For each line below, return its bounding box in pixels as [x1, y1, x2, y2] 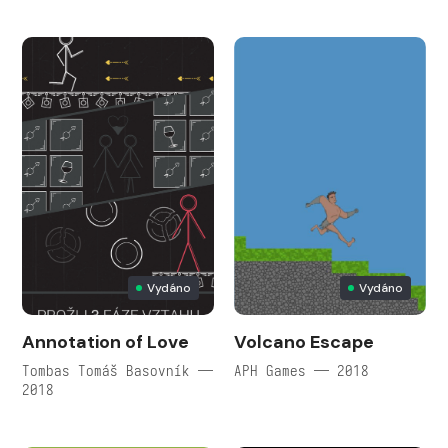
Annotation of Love [22, 329, 189, 354]
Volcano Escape [234, 329, 374, 354]
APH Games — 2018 [234, 360, 369, 380]
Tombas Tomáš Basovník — [22, 360, 213, 380]
